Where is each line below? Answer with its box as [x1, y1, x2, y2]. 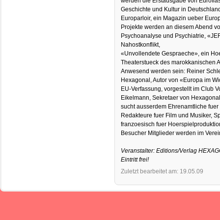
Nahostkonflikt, [121, 41, 161, 48]
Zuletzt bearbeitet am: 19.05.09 [121, 167, 204, 175]
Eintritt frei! [121, 156, 149, 163]
